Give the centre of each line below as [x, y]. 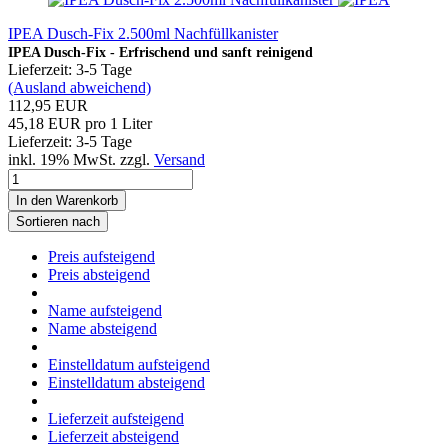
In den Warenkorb [67, 200]
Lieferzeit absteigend [113, 436]
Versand [179, 159]
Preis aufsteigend [101, 256]
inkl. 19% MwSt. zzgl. [81, 159]
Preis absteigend [99, 274]
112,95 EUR [48, 105]
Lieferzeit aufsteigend [116, 418]
